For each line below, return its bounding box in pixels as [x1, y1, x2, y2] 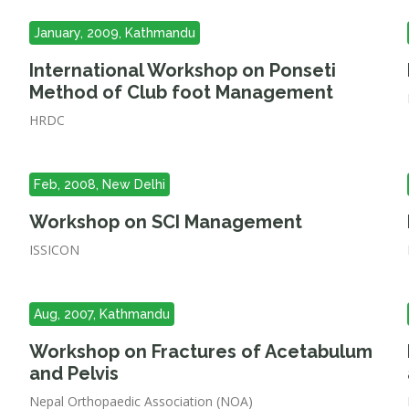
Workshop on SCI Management [29, 211, 303, 233]
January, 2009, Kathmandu [34, 26, 196, 40]
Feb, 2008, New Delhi [34, 177, 166, 192]
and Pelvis [29, 362, 120, 384]
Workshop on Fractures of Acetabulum [29, 341, 373, 362]
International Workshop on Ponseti [29, 59, 337, 81]
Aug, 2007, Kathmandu [34, 307, 171, 321]
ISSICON [29, 241, 80, 258]
